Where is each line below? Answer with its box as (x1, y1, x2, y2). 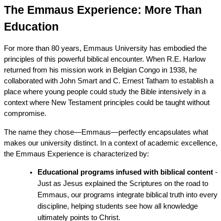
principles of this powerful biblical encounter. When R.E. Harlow (3, 55, 206, 63)
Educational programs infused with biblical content (37, 168, 213, 176)
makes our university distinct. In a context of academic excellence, (3, 139, 218, 147)
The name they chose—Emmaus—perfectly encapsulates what (3, 128, 208, 136)
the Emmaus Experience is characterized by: (3, 149, 149, 158)
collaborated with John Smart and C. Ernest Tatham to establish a (3, 76, 214, 85)
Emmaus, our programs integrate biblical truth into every (37, 190, 218, 199)
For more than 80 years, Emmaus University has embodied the (3, 44, 207, 52)
